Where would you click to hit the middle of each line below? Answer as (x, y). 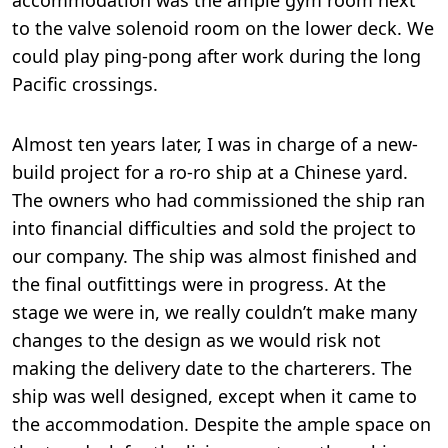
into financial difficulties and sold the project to (214, 228)
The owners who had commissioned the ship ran (218, 200)
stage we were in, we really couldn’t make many (214, 312)
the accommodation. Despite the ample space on (221, 424)
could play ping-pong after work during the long (216, 56)
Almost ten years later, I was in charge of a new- (215, 144)
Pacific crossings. (85, 84)
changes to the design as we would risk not (196, 340)
